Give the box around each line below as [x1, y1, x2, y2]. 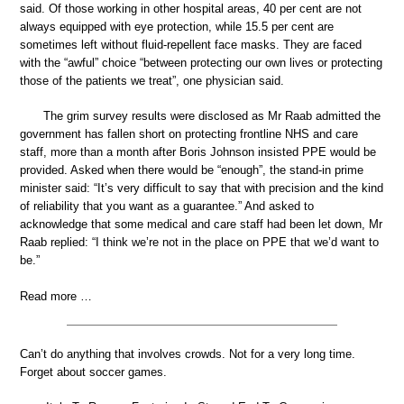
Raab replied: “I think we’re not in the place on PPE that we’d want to [20, 235, 379, 249]
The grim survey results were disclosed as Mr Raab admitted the [43, 109, 381, 123]
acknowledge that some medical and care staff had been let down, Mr [20, 217, 382, 231]
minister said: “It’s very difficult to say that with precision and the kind [20, 181, 383, 195]
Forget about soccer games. [20, 364, 167, 379]
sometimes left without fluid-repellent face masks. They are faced [20, 37, 362, 51]
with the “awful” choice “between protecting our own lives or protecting [20, 55, 382, 69]
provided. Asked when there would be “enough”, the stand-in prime [20, 163, 363, 177]
